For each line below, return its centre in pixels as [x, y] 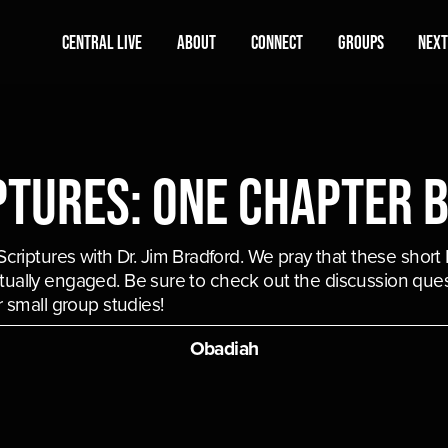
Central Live [101, 41]
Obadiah [224, 347]
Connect [276, 41]
